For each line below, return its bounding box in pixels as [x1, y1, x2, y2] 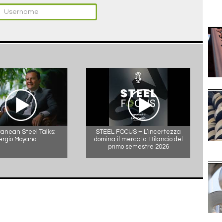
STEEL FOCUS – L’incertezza [96, 128, 181, 136]
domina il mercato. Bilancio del [94, 136, 183, 143]
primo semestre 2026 [108, 143, 169, 151]
